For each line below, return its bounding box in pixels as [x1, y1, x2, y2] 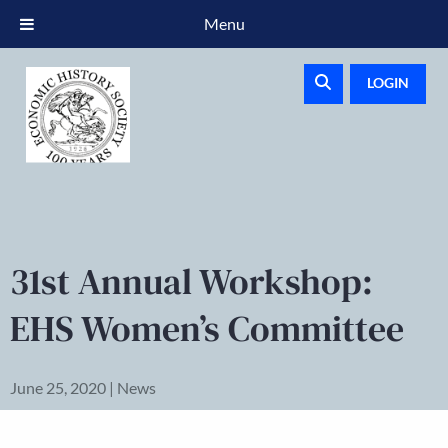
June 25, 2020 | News [10, 378, 156, 397]
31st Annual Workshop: [10, 257, 373, 306]
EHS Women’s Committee [10, 304, 404, 353]
